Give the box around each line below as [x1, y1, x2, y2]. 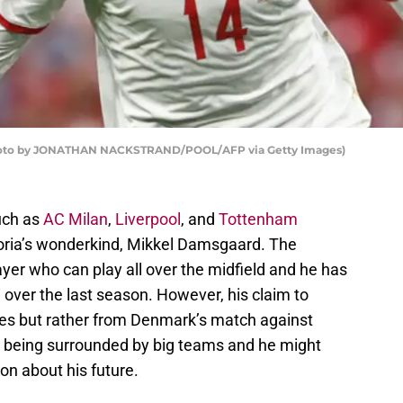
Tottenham [219, 210, 298, 229]
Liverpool [115, 210, 181, 229]
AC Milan [43, 210, 108, 229]
